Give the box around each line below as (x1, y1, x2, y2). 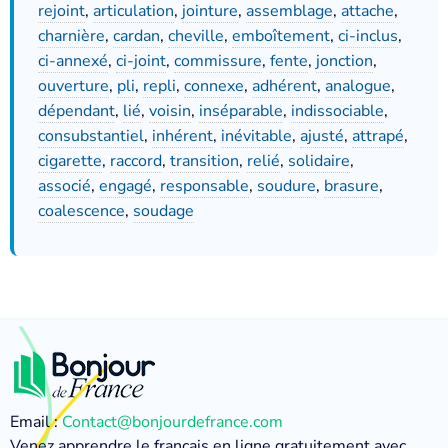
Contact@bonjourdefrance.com (62, 411, 283, 433)
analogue (325, 75, 391, 97)
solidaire (288, 150, 350, 172)
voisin (149, 100, 191, 122)
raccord (110, 150, 162, 172)
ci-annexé (38, 50, 108, 72)
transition (170, 150, 239, 172)
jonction (316, 50, 373, 72)
